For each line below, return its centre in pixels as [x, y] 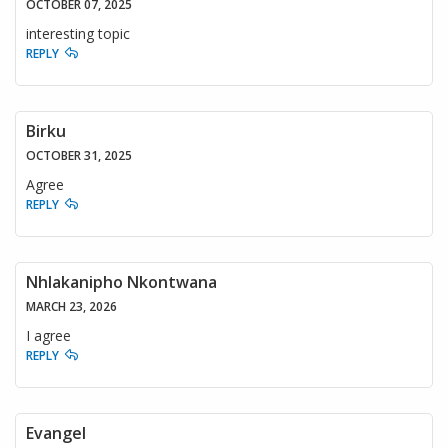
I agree [48, 335]
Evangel [56, 432]
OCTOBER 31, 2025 [79, 155]
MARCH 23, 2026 [71, 306]
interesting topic [78, 33]
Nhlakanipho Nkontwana [121, 281]
